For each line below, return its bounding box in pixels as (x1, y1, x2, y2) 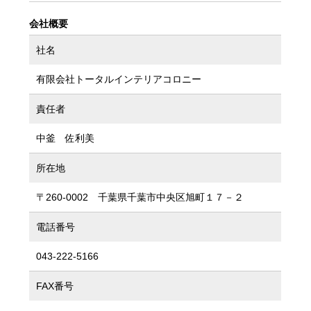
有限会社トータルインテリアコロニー (36, 73, 202, 85)
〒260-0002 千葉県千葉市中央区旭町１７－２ (36, 191, 244, 203)
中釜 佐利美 (36, 132, 95, 144)
